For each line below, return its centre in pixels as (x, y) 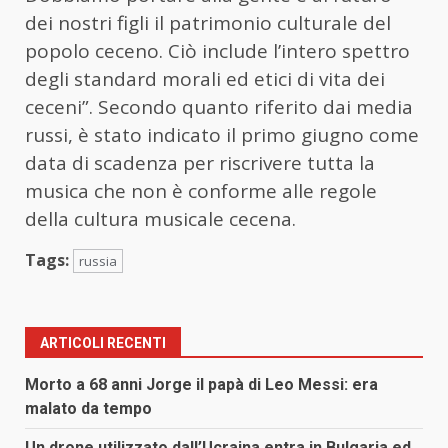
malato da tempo (88, 408)
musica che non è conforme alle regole (201, 190)
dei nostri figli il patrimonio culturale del (208, 22)
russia (98, 260)
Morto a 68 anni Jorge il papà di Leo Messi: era (201, 384)
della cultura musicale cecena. (163, 218)
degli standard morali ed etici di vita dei (205, 78)
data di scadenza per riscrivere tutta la (200, 162)
